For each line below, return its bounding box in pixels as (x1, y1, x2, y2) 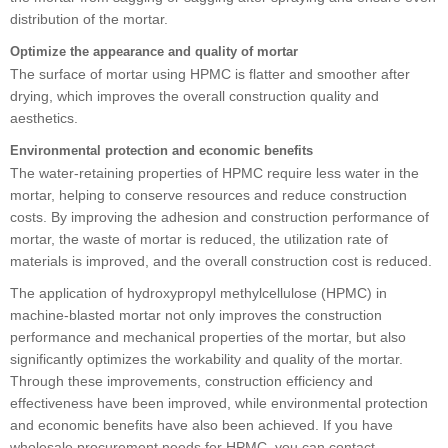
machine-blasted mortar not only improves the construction (10, 306, 382, 323)
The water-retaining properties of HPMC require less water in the (10, 164, 419, 181)
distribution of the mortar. (10, 10, 168, 27)
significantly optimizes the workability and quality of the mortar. (10, 350, 403, 367)
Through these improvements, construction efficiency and (10, 372, 373, 389)
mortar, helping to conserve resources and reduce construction (10, 186, 407, 203)
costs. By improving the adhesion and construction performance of (10, 208, 429, 225)
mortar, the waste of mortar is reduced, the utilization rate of (10, 230, 388, 247)
